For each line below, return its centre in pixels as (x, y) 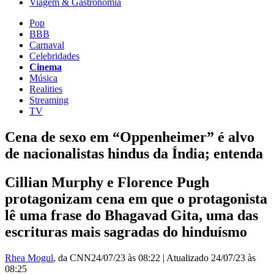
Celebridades (54, 56)
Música (43, 78)
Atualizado (189, 257)
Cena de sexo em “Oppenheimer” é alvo (130, 137)
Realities (46, 89)
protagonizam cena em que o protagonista (136, 198)
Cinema (46, 67)
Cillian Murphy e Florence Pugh (107, 182)
